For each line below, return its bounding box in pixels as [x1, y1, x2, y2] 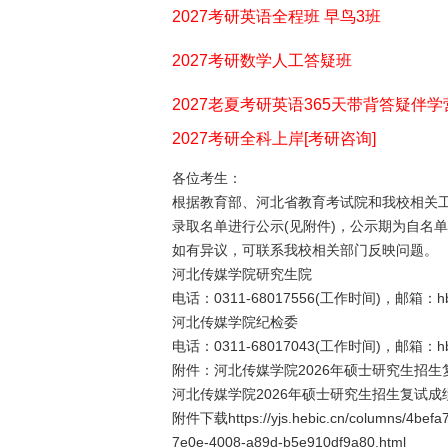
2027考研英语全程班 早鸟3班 [172, 8, 381, 25]
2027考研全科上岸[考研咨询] [172, 130, 376, 147]
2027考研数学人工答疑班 [172, 52, 352, 69]
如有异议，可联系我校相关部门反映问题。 [172, 242, 438, 258]
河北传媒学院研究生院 [172, 266, 312, 282]
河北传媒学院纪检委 [172, 314, 298, 330]
